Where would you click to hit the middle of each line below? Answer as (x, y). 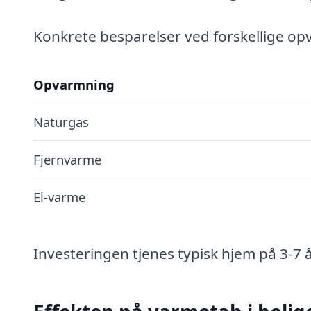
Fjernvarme (67, 159)
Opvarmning (74, 84)
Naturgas (61, 121)
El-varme (59, 196)
